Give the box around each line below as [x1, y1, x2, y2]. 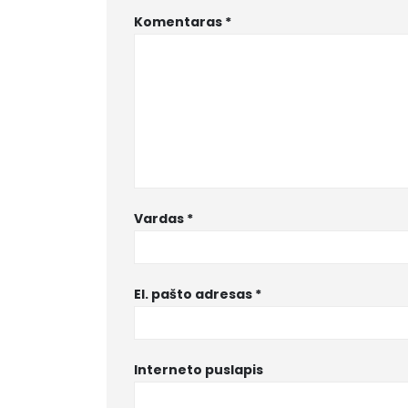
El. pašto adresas [134, 284, 255, 303]
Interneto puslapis [134, 360, 263, 379]
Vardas [134, 209, 187, 228]
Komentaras [134, 12, 225, 31]
